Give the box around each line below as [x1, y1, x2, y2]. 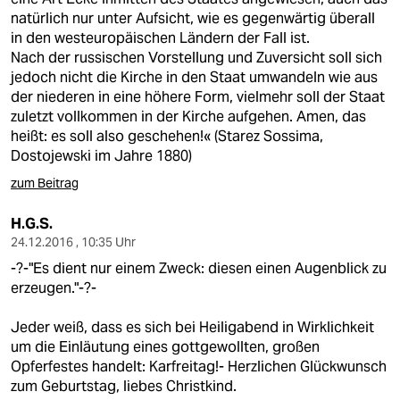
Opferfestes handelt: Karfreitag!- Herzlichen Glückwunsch [11, 357, 387, 376]
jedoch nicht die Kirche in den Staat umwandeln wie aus [11, 68, 378, 87]
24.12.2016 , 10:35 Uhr [11, 234, 136, 250]
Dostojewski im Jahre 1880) [11, 146, 192, 165]
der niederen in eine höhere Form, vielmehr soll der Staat [11, 87, 385, 106]
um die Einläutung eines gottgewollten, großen [11, 337, 320, 356]
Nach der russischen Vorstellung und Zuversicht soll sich [11, 48, 382, 67]
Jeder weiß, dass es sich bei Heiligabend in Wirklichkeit [11, 318, 374, 337]
